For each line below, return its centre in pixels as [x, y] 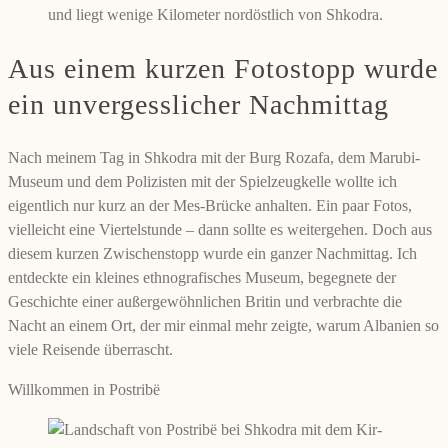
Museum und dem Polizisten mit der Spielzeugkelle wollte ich [202, 181]
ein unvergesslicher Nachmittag [198, 104]
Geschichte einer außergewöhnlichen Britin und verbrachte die [205, 301]
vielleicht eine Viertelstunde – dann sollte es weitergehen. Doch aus [220, 229]
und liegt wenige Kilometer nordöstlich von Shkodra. [215, 15]
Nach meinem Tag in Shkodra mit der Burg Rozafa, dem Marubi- [214, 157]
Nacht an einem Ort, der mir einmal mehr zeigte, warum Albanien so [223, 325]
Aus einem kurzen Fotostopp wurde [223, 68]
